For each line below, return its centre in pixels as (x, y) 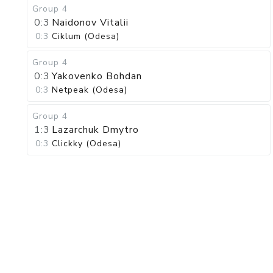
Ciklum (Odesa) (86, 36)
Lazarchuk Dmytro (95, 130)
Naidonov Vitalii (90, 23)
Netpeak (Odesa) (90, 90)
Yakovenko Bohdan (97, 76)
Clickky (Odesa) (87, 144)
